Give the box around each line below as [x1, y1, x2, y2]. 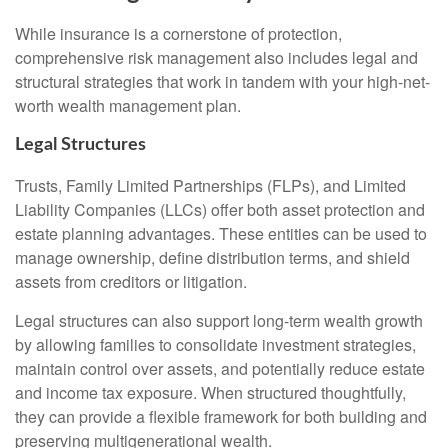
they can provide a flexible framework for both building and [15, 405, 427, 429]
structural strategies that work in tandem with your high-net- [15, 69, 430, 93]
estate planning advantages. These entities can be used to [15, 222, 427, 246]
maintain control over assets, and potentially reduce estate [15, 357, 425, 381]
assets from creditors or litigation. [15, 270, 247, 294]
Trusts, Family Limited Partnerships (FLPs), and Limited [15, 174, 406, 198]
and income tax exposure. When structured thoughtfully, [15, 381, 406, 405]
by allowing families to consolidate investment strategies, [15, 333, 416, 357]
